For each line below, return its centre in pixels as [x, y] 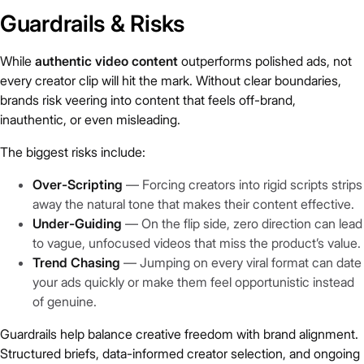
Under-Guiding [77, 224]
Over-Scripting [78, 185]
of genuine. [65, 302]
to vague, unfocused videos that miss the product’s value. [197, 243]
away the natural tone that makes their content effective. [193, 204]
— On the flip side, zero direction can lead [242, 224]
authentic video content [106, 61]
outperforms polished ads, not [265, 61]
